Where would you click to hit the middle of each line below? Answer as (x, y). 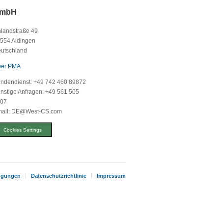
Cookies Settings (23, 130)
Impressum (111, 176)
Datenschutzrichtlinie (59, 176)
